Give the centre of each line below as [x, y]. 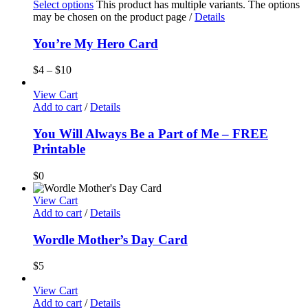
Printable [59, 149]
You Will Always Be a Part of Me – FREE [151, 134]
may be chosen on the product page [111, 17]
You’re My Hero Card [96, 43]
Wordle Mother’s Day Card [110, 239]
